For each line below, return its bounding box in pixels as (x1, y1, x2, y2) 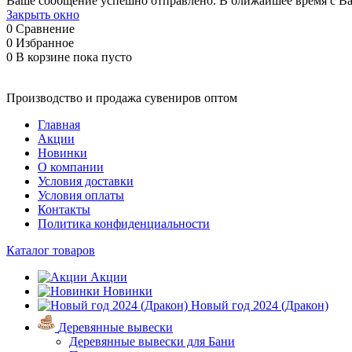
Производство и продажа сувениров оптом (6, 91, 237, 104)
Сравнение (16, 22, 75, 35)
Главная (38, 118, 80, 131)
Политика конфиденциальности (38, 217, 210, 230)
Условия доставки (38, 174, 134, 188)
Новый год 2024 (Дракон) (191, 299, 328, 312)
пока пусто (73, 50, 132, 64)
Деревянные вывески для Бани (69, 335, 235, 348)
